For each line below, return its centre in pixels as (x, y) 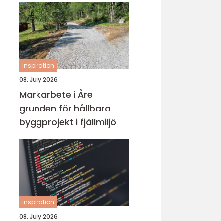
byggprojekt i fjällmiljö (68, 122)
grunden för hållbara (65, 108)
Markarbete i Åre (56, 94)
